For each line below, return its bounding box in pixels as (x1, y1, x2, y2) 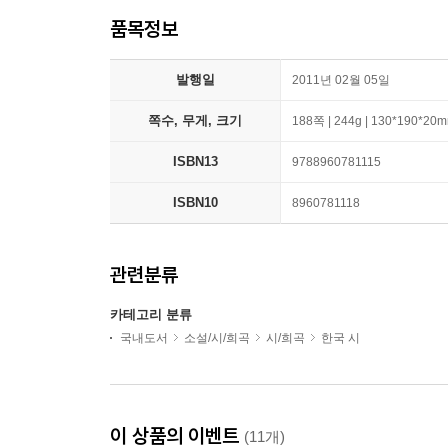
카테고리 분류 (110, 307, 192, 322)
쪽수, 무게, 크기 (148, 113, 242, 128)
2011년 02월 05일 (292, 73, 390, 87)
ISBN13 (172, 154, 218, 169)
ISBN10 (172, 195, 218, 210)
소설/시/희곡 (184, 331, 250, 345)
